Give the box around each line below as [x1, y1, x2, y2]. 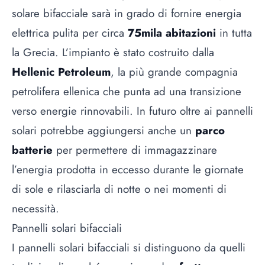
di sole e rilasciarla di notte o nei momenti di [12, 180, 227, 197]
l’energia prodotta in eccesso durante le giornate [12, 161, 244, 177]
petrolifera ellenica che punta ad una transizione [12, 83, 241, 99]
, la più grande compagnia [111, 63, 238, 80]
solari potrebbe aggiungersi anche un [12, 122, 195, 138]
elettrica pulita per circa [12, 24, 128, 41]
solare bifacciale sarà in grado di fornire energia [12, 5, 241, 21]
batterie [12, 141, 53, 158]
